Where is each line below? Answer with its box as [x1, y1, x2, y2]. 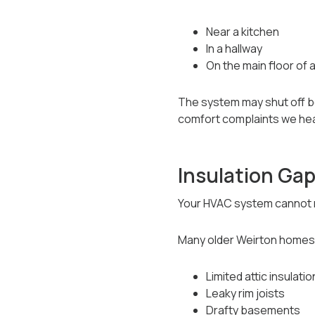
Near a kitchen [205, 24, 279, 39]
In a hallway [205, 41, 262, 56]
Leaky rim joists [205, 285, 285, 301]
